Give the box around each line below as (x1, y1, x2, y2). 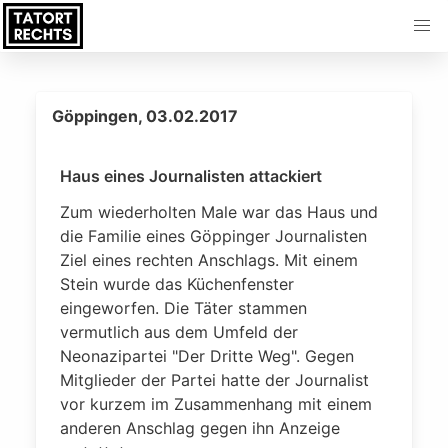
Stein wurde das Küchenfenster (60, 274, 294, 294)
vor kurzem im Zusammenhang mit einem (60, 394, 372, 414)
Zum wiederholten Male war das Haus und (60, 202, 378, 222)
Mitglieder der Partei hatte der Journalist (60, 370, 369, 390)
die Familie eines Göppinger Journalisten (60, 226, 367, 246)
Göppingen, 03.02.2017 (52, 106, 238, 126)
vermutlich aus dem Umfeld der (60, 322, 298, 342)
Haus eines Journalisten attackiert (60, 166, 322, 186)
